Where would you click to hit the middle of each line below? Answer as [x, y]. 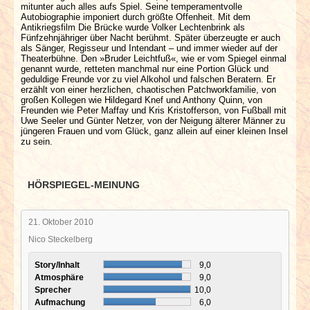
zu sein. [37, 141]
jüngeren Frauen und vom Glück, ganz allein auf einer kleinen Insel [154, 131]
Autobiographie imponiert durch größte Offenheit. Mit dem [136, 17]
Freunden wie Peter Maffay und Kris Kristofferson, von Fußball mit [154, 110]
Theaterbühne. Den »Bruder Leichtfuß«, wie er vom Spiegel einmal [154, 58]
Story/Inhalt [58, 264]
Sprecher [54, 289]
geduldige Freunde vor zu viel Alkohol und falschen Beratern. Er [148, 79]
